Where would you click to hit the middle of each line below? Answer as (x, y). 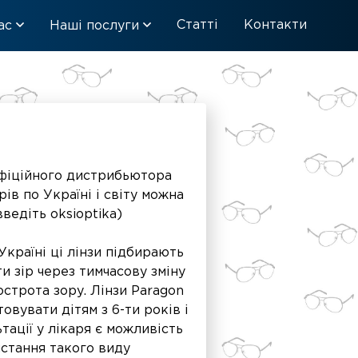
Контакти (275, 25)
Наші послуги (96, 26)
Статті (197, 25)
